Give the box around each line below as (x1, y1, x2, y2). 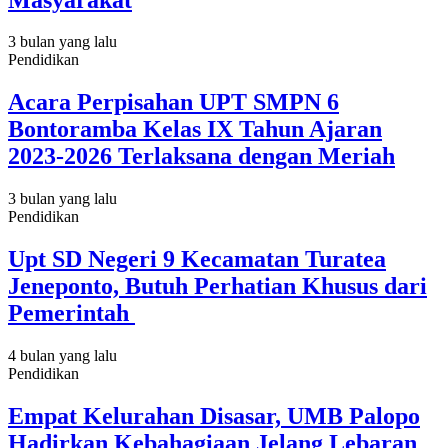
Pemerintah (8, 300, 135, 327)
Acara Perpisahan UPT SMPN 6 (8, 89, 339, 116)
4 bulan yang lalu (8, 347, 117, 365)
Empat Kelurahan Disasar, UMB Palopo (8, 403, 420, 429)
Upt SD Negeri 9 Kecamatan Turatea (8, 246, 386, 273)
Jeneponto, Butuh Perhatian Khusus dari (8, 273, 427, 300)
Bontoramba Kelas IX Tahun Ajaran (8, 116, 382, 143)
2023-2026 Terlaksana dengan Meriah (8, 143, 395, 170)
